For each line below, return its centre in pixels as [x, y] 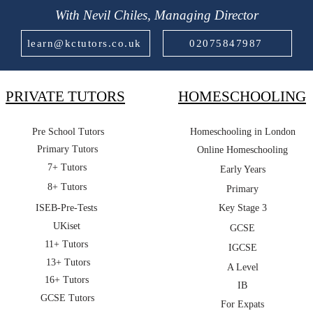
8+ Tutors [67, 187]
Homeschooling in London [242, 132]
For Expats [242, 304]
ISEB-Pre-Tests [66, 208]
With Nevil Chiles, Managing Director [156, 15]
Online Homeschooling [242, 150]
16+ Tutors [66, 280]
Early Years [242, 169]
